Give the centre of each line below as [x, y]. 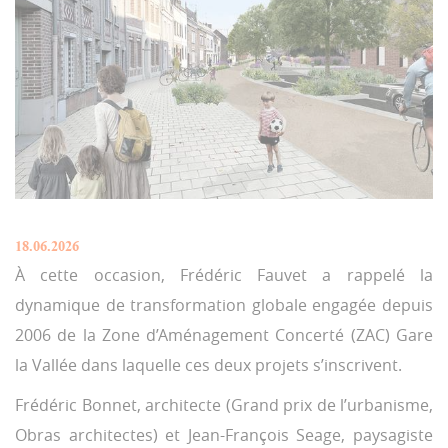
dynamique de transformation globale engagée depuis [224, 305]
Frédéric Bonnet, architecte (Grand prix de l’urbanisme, [224, 405]
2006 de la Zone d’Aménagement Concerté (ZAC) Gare [224, 335]
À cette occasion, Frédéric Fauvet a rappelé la [224, 275]
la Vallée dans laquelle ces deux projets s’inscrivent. [208, 365]
